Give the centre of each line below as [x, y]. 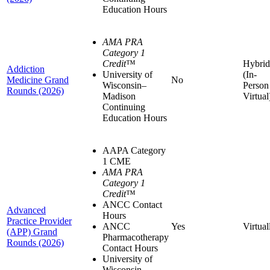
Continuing [124, 107]
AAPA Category [134, 150]
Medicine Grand [38, 80]
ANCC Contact [132, 205]
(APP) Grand [32, 232]
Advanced [26, 210]
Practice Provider [39, 221]
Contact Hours [130, 248]
